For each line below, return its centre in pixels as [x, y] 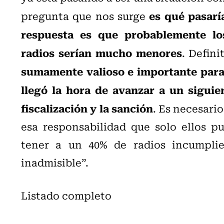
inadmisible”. [55, 162]
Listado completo [66, 195]
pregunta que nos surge [85, 15]
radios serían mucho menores [101, 52]
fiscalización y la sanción [87, 108]
